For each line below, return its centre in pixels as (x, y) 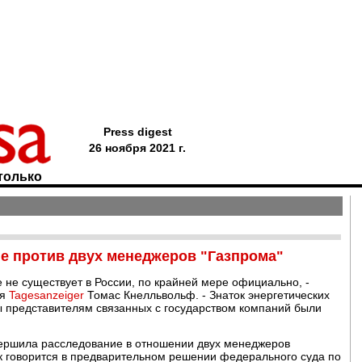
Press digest (137, 132)
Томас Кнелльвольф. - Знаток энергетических (207, 295)
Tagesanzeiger (46, 295)
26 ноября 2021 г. (137, 148)
